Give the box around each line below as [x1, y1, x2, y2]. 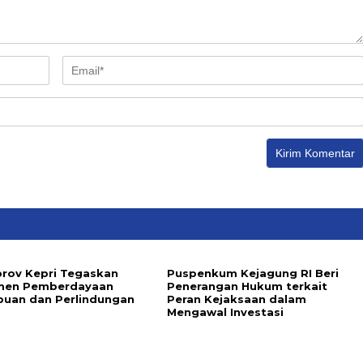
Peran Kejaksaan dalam [166, 293, 306, 305]
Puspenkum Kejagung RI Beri [166, 267, 339, 280]
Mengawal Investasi [166, 305, 284, 318]
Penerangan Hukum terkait [166, 280, 327, 293]
